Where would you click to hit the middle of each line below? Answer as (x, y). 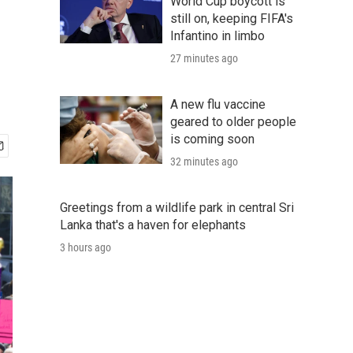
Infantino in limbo (217, 36)
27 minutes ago (204, 58)
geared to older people (233, 122)
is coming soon (212, 139)
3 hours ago (85, 247)
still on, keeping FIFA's (232, 19)
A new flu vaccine (218, 104)
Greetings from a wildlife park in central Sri (177, 208)
